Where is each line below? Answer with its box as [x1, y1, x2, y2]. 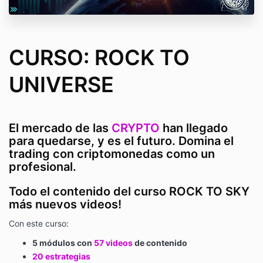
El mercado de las [9, 121, 112, 136]
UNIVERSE [9, 72, 114, 98]
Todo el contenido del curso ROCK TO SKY [9, 184, 249, 199]
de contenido [133, 238, 187, 248]
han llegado [160, 121, 228, 136]
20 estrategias [32, 251, 90, 262]
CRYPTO [112, 121, 160, 136]
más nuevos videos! [9, 197, 122, 212]
